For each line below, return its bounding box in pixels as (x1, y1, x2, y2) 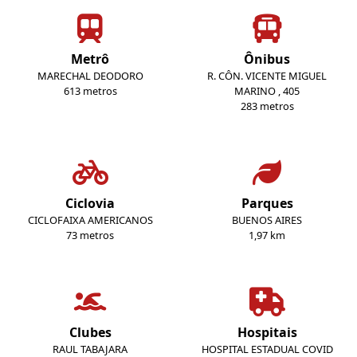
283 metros (240, 99, 294, 114)
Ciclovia (65, 194, 115, 213)
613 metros (63, 84, 117, 99)
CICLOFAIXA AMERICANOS (27, 213, 153, 228)
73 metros (66, 228, 114, 243)
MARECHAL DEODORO (37, 69, 143, 84)
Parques (241, 194, 293, 213)
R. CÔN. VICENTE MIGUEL (207, 69, 327, 84)
